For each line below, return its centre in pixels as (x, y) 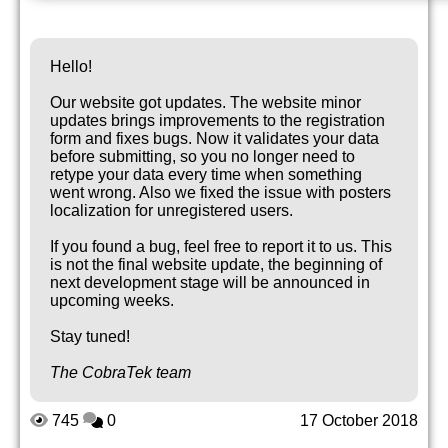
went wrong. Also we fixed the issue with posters (220, 192)
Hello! (71, 66)
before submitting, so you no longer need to (202, 156)
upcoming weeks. (112, 300)
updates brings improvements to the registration (217, 120)
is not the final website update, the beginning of (216, 264)
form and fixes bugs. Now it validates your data (214, 138)
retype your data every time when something (206, 174)
